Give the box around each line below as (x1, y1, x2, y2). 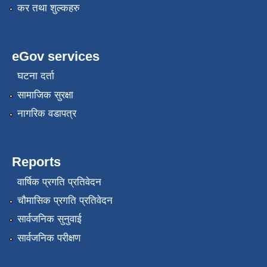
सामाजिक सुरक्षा (17, 89, 73, 101)
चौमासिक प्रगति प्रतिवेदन (17, 194, 113, 206)
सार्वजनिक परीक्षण (17, 232, 80, 244)
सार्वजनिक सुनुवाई (17, 213, 82, 225)
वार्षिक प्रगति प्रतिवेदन (17, 176, 101, 188)
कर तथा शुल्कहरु (17, 2, 80, 14)
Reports (12, 154, 61, 170)
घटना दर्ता (17, 70, 54, 82)
